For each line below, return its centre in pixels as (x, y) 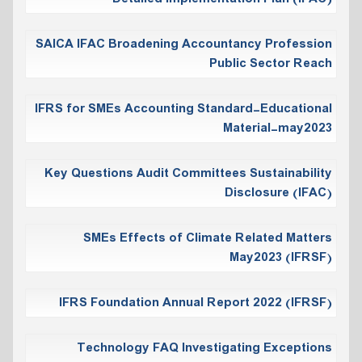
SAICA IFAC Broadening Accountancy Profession (184, 44)
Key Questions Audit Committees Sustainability (188, 173)
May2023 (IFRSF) (281, 257)
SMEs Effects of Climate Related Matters (208, 238)
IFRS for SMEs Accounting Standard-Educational (183, 109)
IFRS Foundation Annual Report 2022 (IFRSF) (196, 303)
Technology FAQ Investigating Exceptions (204, 348)
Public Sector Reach (271, 63)
